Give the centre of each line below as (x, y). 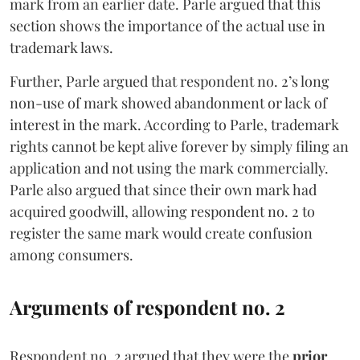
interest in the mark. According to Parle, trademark (174, 124)
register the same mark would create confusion (161, 233)
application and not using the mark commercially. (169, 168)
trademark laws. (61, 47)
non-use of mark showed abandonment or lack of (168, 102)
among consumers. (72, 254)
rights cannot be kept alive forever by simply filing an (179, 146)
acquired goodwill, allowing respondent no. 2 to (162, 211)
